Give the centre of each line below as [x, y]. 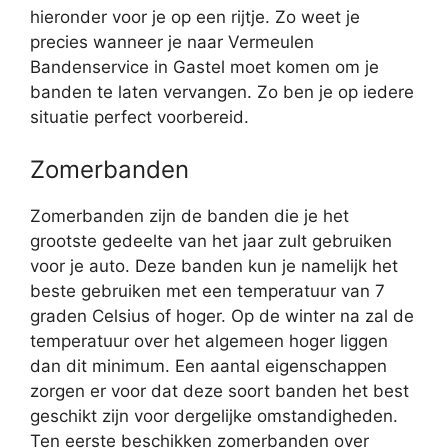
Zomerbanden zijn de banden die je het [189, 215]
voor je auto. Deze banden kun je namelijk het [214, 265]
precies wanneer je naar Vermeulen [172, 42]
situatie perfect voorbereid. [139, 117]
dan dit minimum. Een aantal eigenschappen [208, 365]
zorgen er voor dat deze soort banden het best [219, 390]
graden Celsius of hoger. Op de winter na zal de [222, 315]
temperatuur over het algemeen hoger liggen [209, 340]
